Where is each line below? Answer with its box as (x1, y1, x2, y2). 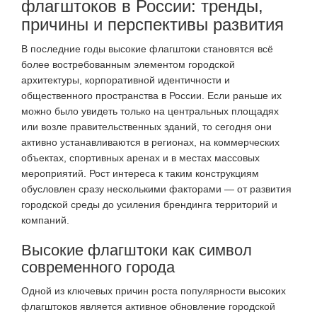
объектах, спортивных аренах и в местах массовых (21, 152, 260, 164)
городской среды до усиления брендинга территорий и (21, 199, 277, 211)
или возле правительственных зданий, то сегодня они (21, 121, 272, 133)
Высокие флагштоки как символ (21, 241, 252, 260)
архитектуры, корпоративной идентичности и (21, 74, 230, 86)
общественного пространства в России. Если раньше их (21, 90, 282, 102)
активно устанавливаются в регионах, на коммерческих (21, 137, 279, 149)
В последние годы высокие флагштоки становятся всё (21, 43, 273, 55)
